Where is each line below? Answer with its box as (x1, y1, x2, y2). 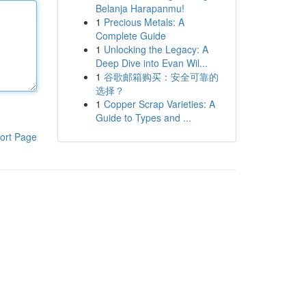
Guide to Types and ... (95, 111, 191, 124)
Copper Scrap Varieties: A (103, 97, 215, 111)
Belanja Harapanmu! (95, 1, 184, 15)
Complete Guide (95, 29, 166, 42)
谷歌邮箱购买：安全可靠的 (103, 70, 219, 83)
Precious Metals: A (103, 15, 184, 29)
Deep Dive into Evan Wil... (95, 56, 208, 70)
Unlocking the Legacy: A (103, 42, 208, 56)
